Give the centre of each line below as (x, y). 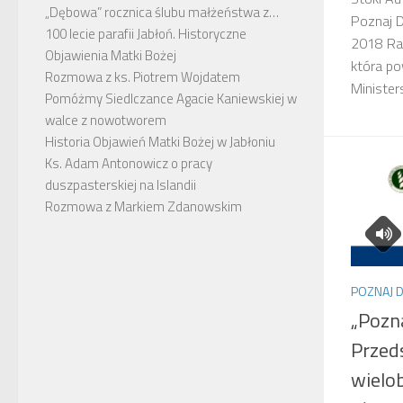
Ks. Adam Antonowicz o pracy (129, 163)
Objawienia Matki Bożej (111, 55)
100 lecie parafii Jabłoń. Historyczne (146, 34)
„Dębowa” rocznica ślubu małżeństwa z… (162, 12)
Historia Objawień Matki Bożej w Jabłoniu (160, 142)
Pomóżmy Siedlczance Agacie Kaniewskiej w (171, 99)
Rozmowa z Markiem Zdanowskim (143, 206)
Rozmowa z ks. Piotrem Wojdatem (143, 77)
